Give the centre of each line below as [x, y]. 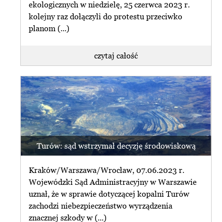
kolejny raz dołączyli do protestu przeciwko [106, 16]
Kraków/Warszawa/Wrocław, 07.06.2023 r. [107, 170]
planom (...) [49, 28]
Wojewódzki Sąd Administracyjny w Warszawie [113, 182]
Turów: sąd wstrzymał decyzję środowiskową [116, 146]
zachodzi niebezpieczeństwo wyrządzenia [101, 205]
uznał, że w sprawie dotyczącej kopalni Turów [109, 194]
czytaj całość [116, 56]
